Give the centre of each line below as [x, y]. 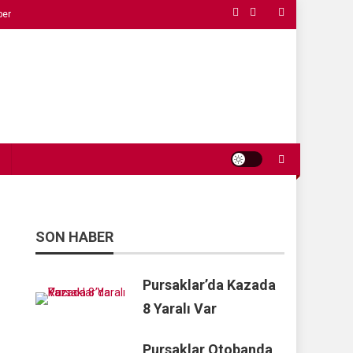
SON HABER [75, 237]
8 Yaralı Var [180, 308]
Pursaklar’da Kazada [210, 285]
